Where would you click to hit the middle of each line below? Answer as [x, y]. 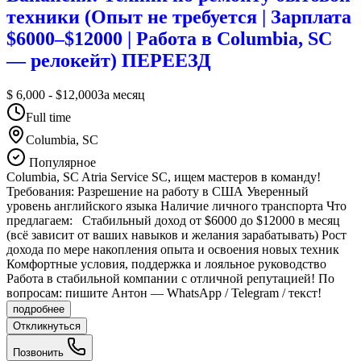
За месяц [121, 94]
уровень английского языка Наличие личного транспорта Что [176, 205]
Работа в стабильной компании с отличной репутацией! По [170, 278]
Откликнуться [47, 326]
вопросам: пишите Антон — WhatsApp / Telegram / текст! [164, 293]
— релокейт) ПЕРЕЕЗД [109, 60]
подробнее [39, 309]
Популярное [61, 162]
